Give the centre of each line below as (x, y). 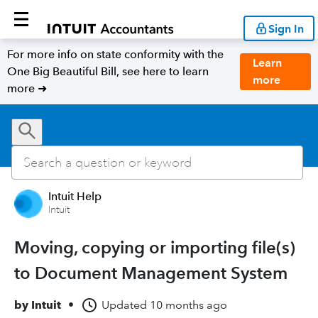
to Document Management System (151, 273)
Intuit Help (75, 196)
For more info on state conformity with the (115, 54)
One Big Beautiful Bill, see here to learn (108, 71)
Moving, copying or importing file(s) (155, 247)
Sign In (286, 28)
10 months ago (188, 305)
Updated (124, 305)
